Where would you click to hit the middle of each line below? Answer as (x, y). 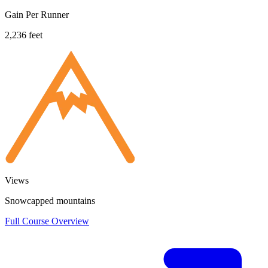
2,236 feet (24, 35)
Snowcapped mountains (50, 201)
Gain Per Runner (37, 15)
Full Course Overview (47, 221)
